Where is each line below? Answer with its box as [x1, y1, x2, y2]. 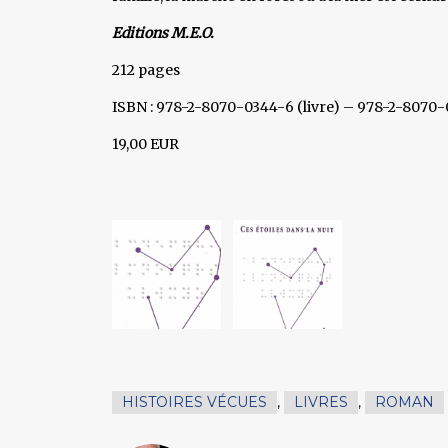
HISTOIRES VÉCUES [122, 392, 267, 411]
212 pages [112, 60, 180, 79]
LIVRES [294, 392, 348, 411]
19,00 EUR [112, 134, 179, 153]
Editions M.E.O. [112, 23, 214, 42]
